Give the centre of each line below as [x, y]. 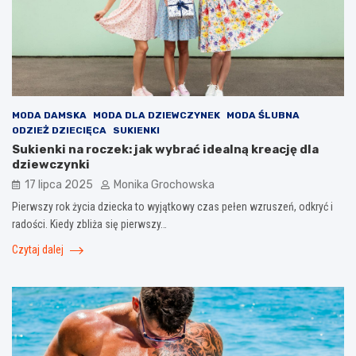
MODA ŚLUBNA [263, 115]
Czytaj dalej [39, 249]
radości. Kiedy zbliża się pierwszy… [89, 224]
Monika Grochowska [164, 184]
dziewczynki [51, 164]
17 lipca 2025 [59, 184]
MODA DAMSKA [49, 115]
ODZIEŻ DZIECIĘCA [59, 130]
